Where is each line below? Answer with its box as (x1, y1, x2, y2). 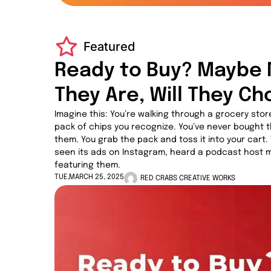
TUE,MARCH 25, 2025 (54, 173, 124, 181)
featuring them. (54, 160, 120, 169)
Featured (83, 39, 135, 54)
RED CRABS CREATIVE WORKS (140, 174, 235, 182)
